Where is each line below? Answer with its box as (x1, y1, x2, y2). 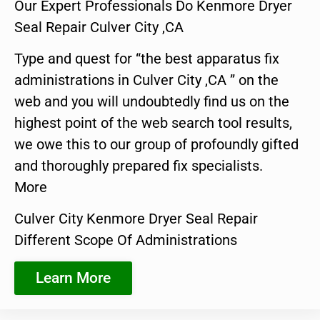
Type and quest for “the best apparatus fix (14, 49, 279, 67)
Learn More (36, 269, 111, 286)
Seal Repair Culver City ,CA (14, 18, 184, 36)
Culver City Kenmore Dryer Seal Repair (14, 210, 258, 228)
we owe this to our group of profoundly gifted (14, 135, 299, 153)
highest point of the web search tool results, (14, 114, 292, 131)
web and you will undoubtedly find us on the (14, 92, 289, 110)
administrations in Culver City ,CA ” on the (14, 71, 279, 89)
